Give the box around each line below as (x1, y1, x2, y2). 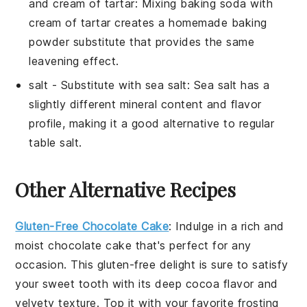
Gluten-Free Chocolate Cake (15, 219, 169, 233)
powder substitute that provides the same (29, 34, 255, 49)
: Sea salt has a (186, 77, 270, 92)
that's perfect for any (132, 238, 251, 252)
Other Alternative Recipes (15, 176, 236, 202)
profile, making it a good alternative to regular (29, 116, 275, 130)
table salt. (29, 135, 82, 149)
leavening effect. (29, 53, 119, 68)
